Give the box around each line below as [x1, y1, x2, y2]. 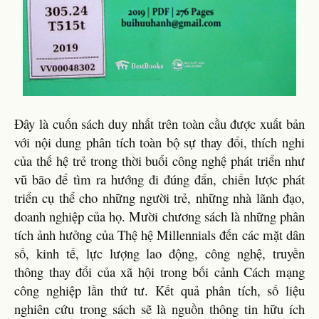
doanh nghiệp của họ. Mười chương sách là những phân [14, 207, 305, 225]
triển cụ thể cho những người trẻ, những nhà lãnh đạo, [14, 189, 305, 206]
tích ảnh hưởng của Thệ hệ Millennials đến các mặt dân [14, 226, 305, 244]
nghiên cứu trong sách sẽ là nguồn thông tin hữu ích [14, 300, 305, 318]
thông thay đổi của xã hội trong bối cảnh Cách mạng [14, 263, 305, 281]
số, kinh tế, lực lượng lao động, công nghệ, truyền [14, 244, 305, 262]
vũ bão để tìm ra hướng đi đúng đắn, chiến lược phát [14, 170, 305, 188]
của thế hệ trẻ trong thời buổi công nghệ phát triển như [14, 152, 305, 169]
